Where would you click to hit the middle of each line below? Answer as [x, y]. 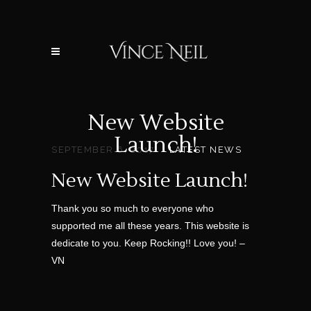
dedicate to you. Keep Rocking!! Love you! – [148, 243]
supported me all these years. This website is [150, 226]
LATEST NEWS [205, 150]
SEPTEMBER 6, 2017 [103, 150]
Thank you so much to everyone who [133, 208]
